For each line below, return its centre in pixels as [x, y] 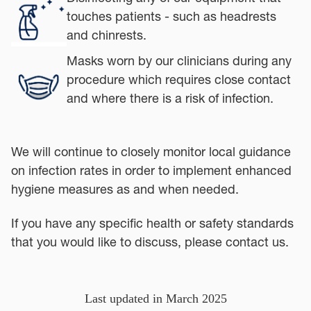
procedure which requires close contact [179, 79]
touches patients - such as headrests [171, 16]
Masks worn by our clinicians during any [179, 60]
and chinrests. [107, 35]
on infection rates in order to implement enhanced [151, 170]
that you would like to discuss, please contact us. [150, 242]
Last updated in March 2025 [155, 298]
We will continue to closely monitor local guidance [151, 151]
